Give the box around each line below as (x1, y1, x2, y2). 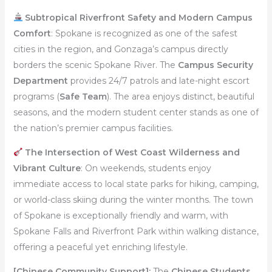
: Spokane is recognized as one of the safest (50, 27, 237, 39)
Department (13, 75, 68, 86)
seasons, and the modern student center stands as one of (13, 106, 259, 118)
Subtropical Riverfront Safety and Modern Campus (25, 12, 253, 23)
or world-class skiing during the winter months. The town (13, 194, 253, 205)
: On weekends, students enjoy (80, 162, 211, 174)
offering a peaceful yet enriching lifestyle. (13, 241, 188, 253)
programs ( (13, 90, 59, 102)
